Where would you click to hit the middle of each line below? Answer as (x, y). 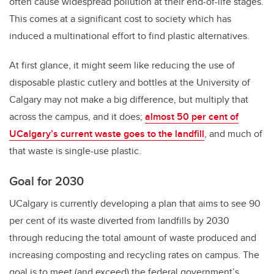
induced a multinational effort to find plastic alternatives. (129, 36)
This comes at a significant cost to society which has (120, 19)
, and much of (233, 134)
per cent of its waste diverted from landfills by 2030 (119, 221)
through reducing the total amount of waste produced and (133, 238)
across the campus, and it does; (77, 117)
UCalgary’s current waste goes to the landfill (107, 134)
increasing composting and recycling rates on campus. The (134, 255)
